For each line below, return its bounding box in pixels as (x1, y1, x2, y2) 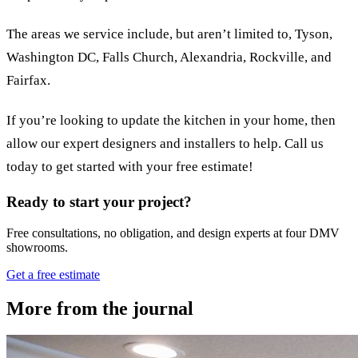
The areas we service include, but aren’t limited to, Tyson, (6, 26, 332, 42)
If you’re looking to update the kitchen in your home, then (6, 113, 336, 129)
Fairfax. (6, 72, 50, 88)
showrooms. (6, 240, 68, 254)
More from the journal (6, 297, 193, 319)
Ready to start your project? (6, 193, 192, 210)
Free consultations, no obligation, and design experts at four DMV (6, 225, 340, 240)
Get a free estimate (6, 267, 100, 281)
